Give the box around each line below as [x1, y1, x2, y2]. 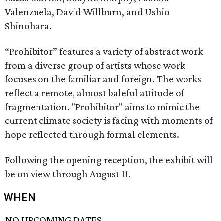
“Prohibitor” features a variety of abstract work [5, 45, 203, 57]
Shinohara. [5, 20, 52, 32]
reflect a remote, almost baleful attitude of [5, 87, 184, 99]
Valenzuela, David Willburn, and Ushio [5, 6, 170, 18]
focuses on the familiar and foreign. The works [5, 73, 201, 85]
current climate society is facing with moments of [5, 114, 213, 126]
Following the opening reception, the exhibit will [5, 154, 213, 166]
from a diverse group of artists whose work [5, 59, 185, 71]
